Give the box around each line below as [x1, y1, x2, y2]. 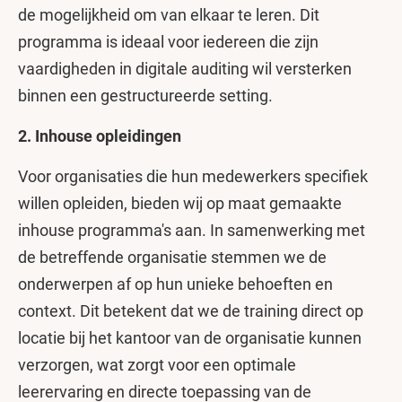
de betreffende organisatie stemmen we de [18, 248, 327, 267]
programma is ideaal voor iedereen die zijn [18, 32, 319, 51]
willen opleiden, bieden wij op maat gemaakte [18, 194, 342, 213]
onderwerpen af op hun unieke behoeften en [18, 275, 333, 293]
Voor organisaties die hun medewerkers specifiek [18, 167, 368, 186]
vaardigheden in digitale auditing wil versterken [18, 59, 352, 78]
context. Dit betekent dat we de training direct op [18, 301, 363, 320]
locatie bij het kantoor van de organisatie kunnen [18, 328, 362, 347]
